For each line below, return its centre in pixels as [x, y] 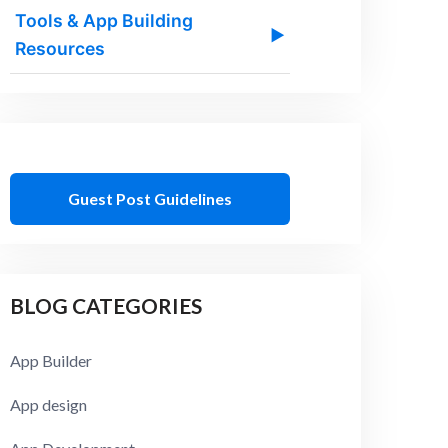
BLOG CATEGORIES [106, 306]
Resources [60, 49]
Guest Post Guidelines [150, 198]
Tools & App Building [104, 21]
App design [49, 405]
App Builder [51, 361]
